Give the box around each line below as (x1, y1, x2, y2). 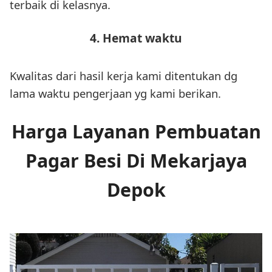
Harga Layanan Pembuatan (11, 119, 261, 144)
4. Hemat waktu (90, 29, 182, 46)
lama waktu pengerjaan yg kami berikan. (10, 85, 221, 101)
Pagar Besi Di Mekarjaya (25, 148, 247, 174)
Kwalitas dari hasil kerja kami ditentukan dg (10, 67, 237, 83)
